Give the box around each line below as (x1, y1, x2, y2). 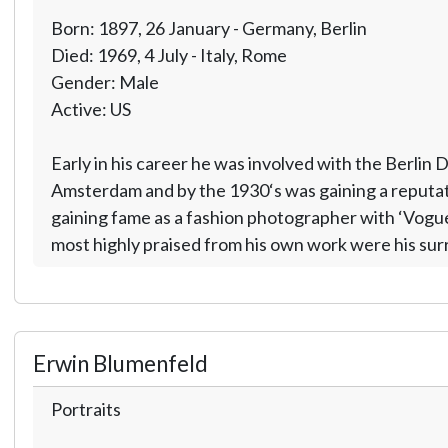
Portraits (50, 397, 121, 420)
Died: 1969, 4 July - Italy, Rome (50, 43, 287, 66)
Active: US (50, 97, 131, 120)
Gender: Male (50, 70, 159, 93)
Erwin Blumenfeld (32, 349, 208, 377)
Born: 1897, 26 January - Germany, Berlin (50, 16, 367, 39)
